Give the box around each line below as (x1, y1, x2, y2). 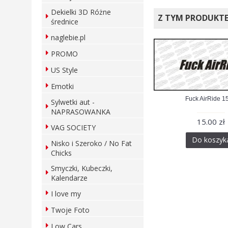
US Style (51, 65, 78, 75)
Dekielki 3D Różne (51, 7, 111, 17)
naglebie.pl (51, 33, 85, 42)
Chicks (51, 148, 72, 158)
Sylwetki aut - (51, 97, 95, 107)
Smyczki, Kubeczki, (51, 163, 112, 173)
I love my (51, 189, 81, 198)
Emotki (51, 81, 74, 91)
